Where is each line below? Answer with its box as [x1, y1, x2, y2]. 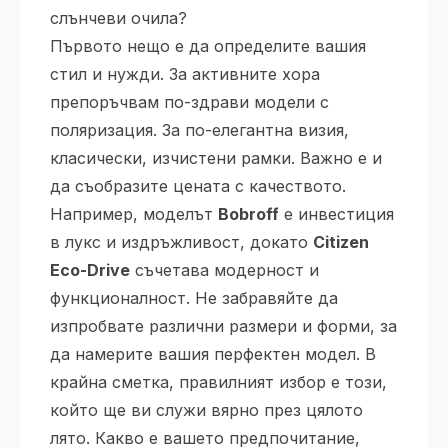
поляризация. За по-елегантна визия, [50, 120, 349, 140]
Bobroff [218, 204, 279, 224]
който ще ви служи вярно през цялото [50, 400, 363, 420]
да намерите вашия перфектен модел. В [50, 344, 376, 364]
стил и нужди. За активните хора [50, 64, 320, 84]
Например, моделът [50, 204, 218, 224]
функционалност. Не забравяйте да [50, 288, 338, 308]
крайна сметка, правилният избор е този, [50, 372, 387, 392]
